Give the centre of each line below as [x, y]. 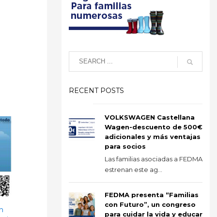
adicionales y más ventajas [153, 136]
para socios [125, 146]
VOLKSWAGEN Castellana [150, 117]
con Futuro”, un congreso [150, 204]
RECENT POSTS [96, 90]
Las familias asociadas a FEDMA [154, 159]
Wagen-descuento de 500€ [154, 127]
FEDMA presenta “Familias [152, 194]
